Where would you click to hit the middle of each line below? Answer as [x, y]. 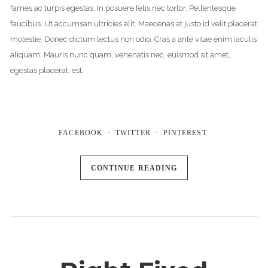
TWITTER [133, 133]
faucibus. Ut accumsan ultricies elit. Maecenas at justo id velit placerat [133, 23]
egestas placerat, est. [47, 70]
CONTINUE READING [134, 168]
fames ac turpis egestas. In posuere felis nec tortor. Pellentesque [123, 8]
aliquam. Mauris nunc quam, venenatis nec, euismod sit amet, [120, 54]
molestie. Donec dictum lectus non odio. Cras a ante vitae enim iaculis [133, 39]
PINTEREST [185, 133]
